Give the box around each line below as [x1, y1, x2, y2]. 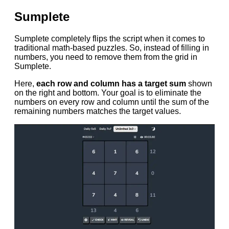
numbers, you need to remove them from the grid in [14, 53, 197, 62]
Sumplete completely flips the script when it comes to [14, 34, 205, 43]
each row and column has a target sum [36, 79, 186, 88]
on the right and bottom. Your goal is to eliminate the [14, 88, 201, 98]
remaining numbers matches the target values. [14, 107, 181, 116]
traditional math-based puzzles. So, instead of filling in [14, 43, 209, 53]
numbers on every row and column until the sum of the [14, 98, 209, 107]
